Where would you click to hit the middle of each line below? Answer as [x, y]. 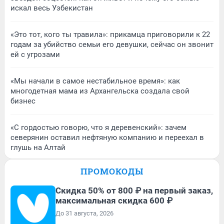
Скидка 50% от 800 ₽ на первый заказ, [134, 190]
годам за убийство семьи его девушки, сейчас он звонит [112, 44]
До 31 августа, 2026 [84, 213]
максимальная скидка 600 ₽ [114, 200]
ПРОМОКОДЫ [112, 171]
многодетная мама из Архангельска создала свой [100, 91]
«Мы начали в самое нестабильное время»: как [95, 81]
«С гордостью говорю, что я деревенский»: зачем [98, 127]
